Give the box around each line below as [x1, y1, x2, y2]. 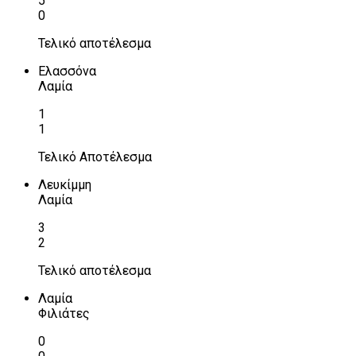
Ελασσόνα [38, 64, 96, 79]
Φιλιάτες [38, 306, 90, 321]
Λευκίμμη [38, 177, 91, 192]
